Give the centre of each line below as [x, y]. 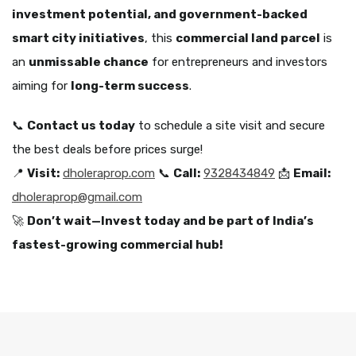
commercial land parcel [248, 39]
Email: [312, 174]
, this [160, 39]
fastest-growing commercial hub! [118, 245]
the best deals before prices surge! [107, 150]
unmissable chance [89, 62]
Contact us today [81, 126]
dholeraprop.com [109, 174]
